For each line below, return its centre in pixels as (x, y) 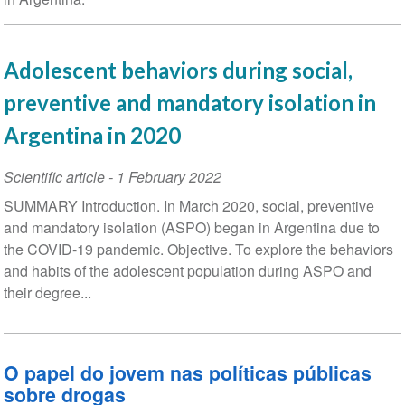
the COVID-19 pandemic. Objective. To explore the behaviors (198, 250)
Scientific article (54, 177)
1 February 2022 (169, 177)
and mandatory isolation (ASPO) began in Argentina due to (191, 228)
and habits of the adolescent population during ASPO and (187, 271)
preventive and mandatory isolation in (189, 103)
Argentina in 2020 (92, 136)
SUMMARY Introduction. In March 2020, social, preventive (188, 206)
